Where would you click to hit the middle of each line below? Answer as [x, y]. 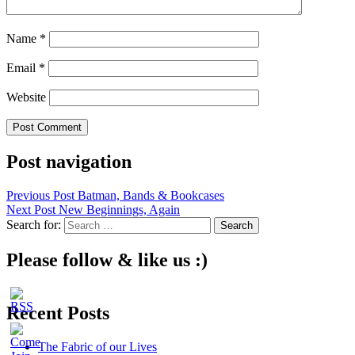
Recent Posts [58, 313]
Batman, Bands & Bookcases [149, 196]
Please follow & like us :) [107, 260]
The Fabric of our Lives [97, 346]
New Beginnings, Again [118, 210]
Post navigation [69, 162]
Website [26, 97]
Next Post [31, 210]
